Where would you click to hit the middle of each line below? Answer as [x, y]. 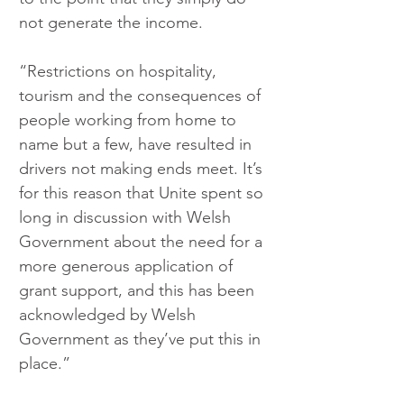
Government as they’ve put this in [142, 340]
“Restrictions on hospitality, [120, 72]
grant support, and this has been [139, 291]
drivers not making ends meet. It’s [143, 169]
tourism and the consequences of [142, 96]
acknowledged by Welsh [110, 315]
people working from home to [130, 120]
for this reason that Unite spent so [143, 193]
